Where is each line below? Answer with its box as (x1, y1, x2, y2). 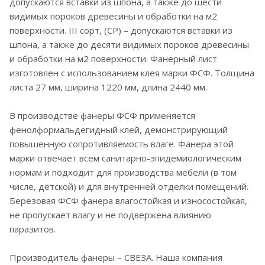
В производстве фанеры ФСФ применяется (9, 109, 195, 122)
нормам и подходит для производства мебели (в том (9, 166, 237, 179)
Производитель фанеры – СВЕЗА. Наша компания (9, 251, 222, 264)
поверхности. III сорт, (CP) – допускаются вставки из (9, 24, 232, 37)
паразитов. (9, 223, 56, 235)
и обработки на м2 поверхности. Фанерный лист (9, 53, 217, 65)
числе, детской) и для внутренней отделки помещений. (9, 180, 248, 193)
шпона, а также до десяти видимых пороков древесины (9, 38, 249, 51)
